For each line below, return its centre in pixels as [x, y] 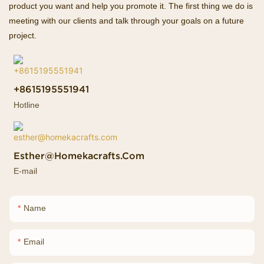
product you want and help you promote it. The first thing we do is [131, 6]
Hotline [27, 105]
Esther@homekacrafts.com [79, 156]
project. [23, 36]
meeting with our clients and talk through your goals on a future [126, 21]
